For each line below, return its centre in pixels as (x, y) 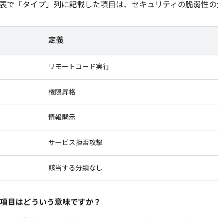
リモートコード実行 (79, 67)
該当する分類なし (75, 168)
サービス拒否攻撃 (75, 143)
